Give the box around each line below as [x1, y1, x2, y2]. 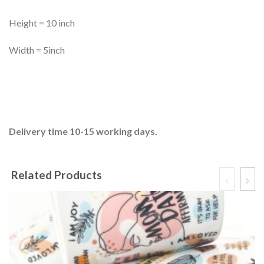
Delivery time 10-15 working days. [9, 125, 157, 137]
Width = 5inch [9, 44, 65, 56]
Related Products [11, 168, 102, 182]
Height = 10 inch [9, 17, 75, 29]
